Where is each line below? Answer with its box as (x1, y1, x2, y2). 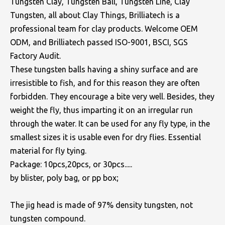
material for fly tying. (10, 146, 86, 155)
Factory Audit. (10, 51, 65, 60)
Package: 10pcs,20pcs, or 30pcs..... (10, 160, 132, 169)
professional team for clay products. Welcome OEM (10, 24, 198, 33)
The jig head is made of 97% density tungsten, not (10, 200, 193, 209)
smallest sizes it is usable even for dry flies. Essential (10, 133, 201, 142)
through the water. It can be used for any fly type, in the (10, 119, 210, 128)
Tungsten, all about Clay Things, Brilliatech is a (10, 11, 180, 20)
